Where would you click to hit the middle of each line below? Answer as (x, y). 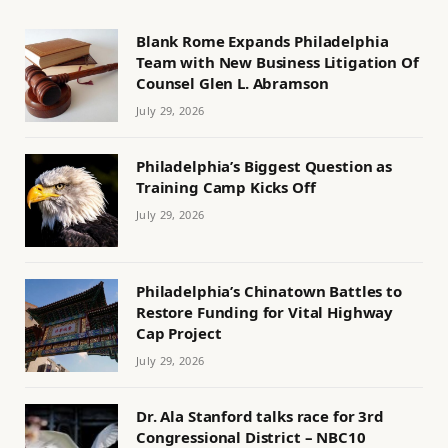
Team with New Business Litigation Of (277, 62)
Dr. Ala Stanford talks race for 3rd (260, 416)
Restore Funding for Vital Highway (265, 312)
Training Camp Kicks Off (226, 187)
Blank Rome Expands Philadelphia (262, 41)
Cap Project (179, 333)
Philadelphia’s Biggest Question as (264, 166)
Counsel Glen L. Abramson (232, 83)
